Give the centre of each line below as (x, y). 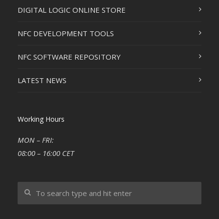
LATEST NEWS (42, 80)
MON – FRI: (35, 140)
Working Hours (41, 119)
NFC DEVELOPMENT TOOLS (66, 33)
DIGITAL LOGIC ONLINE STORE (71, 10)
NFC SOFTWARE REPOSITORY (69, 57)
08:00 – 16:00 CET (45, 153)
